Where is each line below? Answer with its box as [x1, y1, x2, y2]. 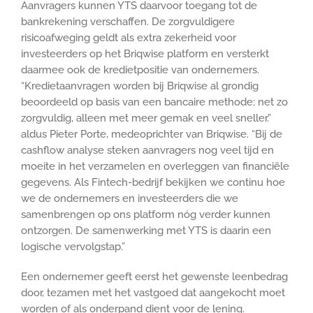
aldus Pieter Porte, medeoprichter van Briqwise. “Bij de [21, 127, 282, 140]
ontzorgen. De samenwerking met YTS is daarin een [21, 224, 271, 237]
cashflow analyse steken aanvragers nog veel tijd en [21, 143, 274, 156]
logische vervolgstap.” [21, 240, 125, 253]
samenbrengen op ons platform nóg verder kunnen [21, 208, 270, 221]
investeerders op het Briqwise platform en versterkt [21, 47, 269, 60]
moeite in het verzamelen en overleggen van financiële [21, 159, 289, 173]
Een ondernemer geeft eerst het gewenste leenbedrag [21, 270, 288, 283]
